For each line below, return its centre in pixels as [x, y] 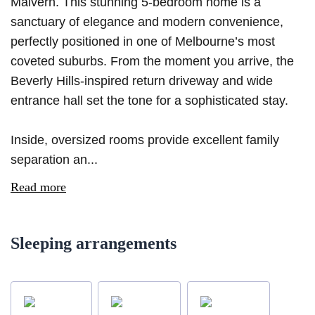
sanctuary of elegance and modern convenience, [147, 22]
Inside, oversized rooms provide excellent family [145, 140]
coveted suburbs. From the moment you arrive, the [152, 61]
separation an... [54, 160]
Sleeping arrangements [94, 243]
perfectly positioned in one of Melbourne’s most [143, 41]
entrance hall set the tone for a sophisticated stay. [149, 101]
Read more [38, 187]
